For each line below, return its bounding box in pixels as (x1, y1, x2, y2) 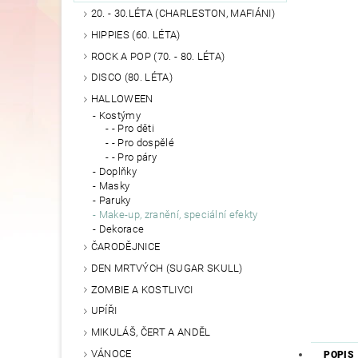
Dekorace (98, 223, 145, 236)
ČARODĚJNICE (90, 241, 161, 253)
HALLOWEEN (90, 93, 153, 105)
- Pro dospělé (111, 137, 174, 149)
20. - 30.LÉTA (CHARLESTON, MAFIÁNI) (90, 7, 275, 20)
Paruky (98, 194, 131, 207)
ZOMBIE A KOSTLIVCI (90, 283, 193, 296)
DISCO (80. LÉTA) (90, 71, 173, 84)
